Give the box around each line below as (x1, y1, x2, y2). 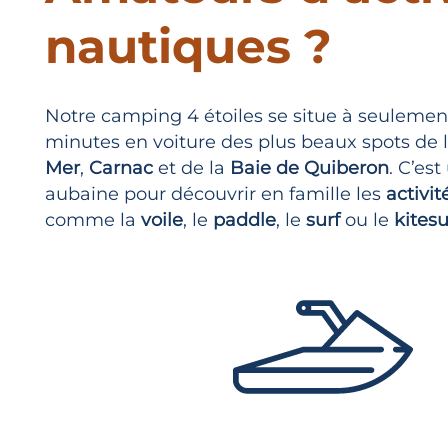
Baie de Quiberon (230, 156, 389, 179)
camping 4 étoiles (101, 104, 263, 127)
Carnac (89, 156, 158, 179)
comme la (45, 208, 141, 231)
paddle (213, 208, 276, 231)
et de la (158, 156, 230, 179)
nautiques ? (45, 16, 332, 75)
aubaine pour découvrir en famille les (45, 182, 386, 205)
